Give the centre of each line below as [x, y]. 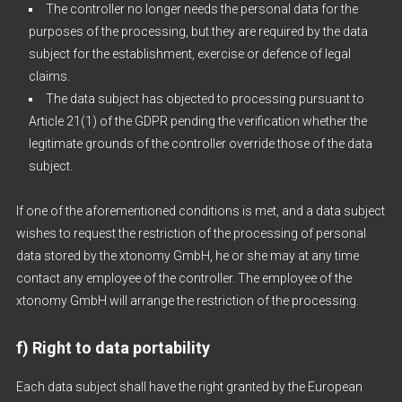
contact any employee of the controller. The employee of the [184, 278]
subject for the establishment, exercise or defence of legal [189, 54]
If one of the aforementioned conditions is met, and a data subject [200, 211]
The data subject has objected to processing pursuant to [205, 99]
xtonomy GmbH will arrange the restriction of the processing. [187, 301]
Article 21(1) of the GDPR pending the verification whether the [197, 121]
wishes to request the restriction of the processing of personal [191, 233]
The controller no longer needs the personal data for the [201, 9]
